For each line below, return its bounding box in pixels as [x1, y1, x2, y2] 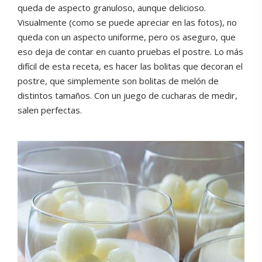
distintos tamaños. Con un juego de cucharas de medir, [18, 89, 237, 101]
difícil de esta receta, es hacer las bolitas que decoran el [18, 60, 243, 72]
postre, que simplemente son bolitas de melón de [18, 75, 219, 87]
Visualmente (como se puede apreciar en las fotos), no [18, 16, 237, 28]
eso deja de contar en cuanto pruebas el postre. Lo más [18, 46, 243, 57]
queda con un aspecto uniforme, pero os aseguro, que [18, 31, 236, 43]
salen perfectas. [18, 104, 82, 116]
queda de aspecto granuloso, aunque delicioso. [18, 2, 206, 13]
